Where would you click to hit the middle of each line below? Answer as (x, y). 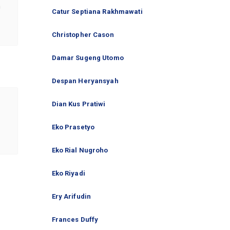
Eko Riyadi (68, 173)
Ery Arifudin (71, 196)
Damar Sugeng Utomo (88, 57)
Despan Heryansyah (85, 81)
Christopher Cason (83, 34)
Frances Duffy (75, 219)
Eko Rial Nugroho (80, 150)
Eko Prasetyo (73, 127)
